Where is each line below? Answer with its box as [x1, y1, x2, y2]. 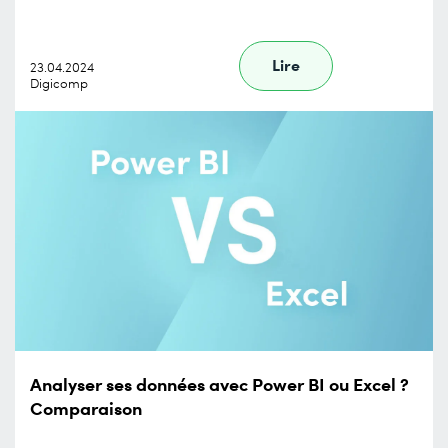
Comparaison [30, 394, 142, 420]
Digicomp [30, 74, 88, 92]
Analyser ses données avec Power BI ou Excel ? [30, 370, 409, 396]
